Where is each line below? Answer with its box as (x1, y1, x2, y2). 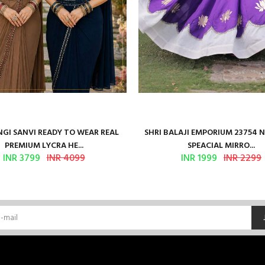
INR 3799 (2, 151, 40, 166)
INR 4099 (46, 151, 85, 166)
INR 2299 (224, 151, 261, 166)
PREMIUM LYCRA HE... (4, 139, 83, 153)
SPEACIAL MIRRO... (188, 139, 255, 153)
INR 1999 (181, 151, 217, 166)
